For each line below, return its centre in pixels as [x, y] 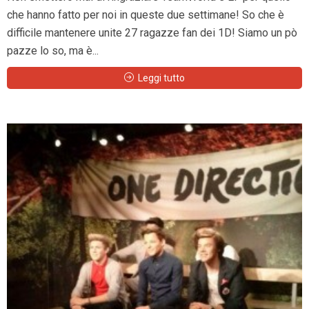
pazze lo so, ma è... [53, 50]
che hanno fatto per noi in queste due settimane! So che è [146, 14]
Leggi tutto [161, 78]
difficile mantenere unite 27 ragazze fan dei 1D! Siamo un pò [152, 32]
